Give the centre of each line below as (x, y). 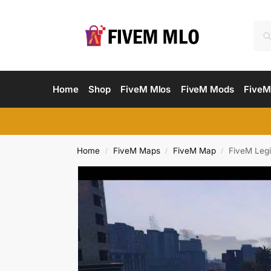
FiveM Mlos (146, 89)
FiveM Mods (207, 89)
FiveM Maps (136, 151)
